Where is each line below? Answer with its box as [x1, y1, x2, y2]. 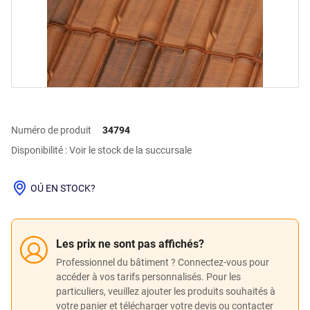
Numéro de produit [11, 125, 91, 136]
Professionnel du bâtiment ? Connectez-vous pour [56, 256, 269, 268]
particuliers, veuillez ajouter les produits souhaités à [56, 285, 275, 297]
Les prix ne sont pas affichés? [56, 237, 204, 250]
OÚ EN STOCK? [30, 182, 95, 194]
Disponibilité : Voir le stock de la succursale [11, 145, 192, 156]
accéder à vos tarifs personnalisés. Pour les [56, 271, 241, 282]
